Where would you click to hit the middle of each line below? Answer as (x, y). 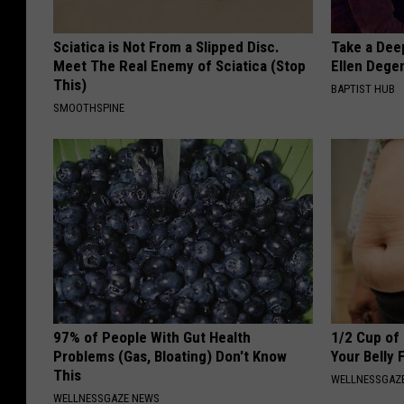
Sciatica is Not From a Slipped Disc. (166, 46)
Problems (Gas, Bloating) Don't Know (170, 356)
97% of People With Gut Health (152, 337)
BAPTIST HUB (363, 88)
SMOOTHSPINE (89, 107)
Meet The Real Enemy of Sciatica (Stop (179, 65)
